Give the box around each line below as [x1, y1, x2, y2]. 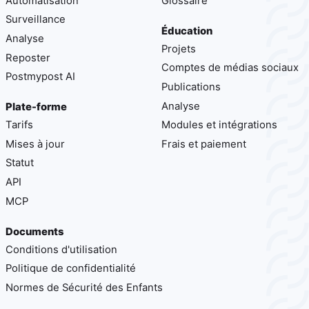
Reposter [6, 51, 50, 64]
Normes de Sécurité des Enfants [6, 281, 163, 294]
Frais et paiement [161, 137, 246, 150]
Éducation [161, 24, 212, 37]
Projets [161, 42, 196, 55]
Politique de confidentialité [6, 262, 136, 275]
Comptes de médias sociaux [161, 61, 299, 74]
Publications [161, 80, 221, 93]
